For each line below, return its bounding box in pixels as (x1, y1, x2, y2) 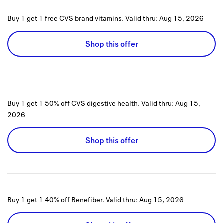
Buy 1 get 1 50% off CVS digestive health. (7, 98, 140, 108)
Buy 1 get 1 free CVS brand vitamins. (7, 13, 124, 23)
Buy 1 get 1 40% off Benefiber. (7, 195, 104, 205)
